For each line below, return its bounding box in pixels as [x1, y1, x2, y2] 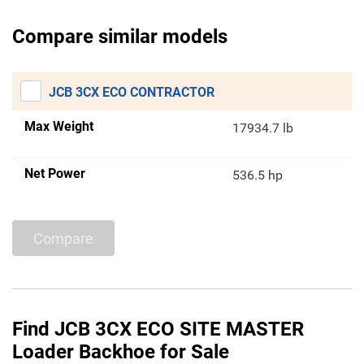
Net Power [24, 166, 85, 182]
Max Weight [24, 119, 93, 135]
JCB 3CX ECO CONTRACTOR [49, 84, 214, 101]
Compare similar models [12, 25, 227, 49]
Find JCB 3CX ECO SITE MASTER [12, 318, 304, 341]
